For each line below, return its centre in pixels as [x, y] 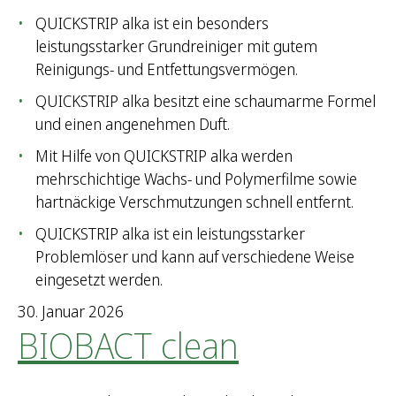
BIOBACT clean [128, 346]
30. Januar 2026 [71, 312]
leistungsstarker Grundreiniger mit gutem [176, 46]
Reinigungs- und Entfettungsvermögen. [167, 69]
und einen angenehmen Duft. [133, 124]
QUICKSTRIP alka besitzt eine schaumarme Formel [206, 101]
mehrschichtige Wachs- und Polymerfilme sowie [196, 179]
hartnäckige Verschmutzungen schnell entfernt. [194, 202]
